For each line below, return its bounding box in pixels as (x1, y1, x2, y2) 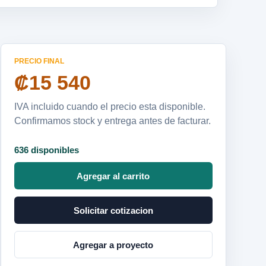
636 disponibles (14, 145, 79, 155)
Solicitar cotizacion (73, 205, 153, 216)
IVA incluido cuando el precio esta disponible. (14, 102, 205, 112)
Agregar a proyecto (73, 239, 154, 250)
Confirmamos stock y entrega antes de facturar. (14, 116, 211, 126)
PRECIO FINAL (14, 57, 64, 65)
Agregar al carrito (77, 170, 150, 181)
